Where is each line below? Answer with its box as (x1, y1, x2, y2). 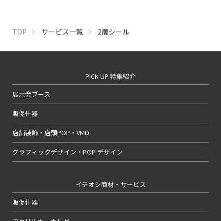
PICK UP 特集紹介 (85, 71, 136, 81)
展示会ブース (12, 89, 50, 99)
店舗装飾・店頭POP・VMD (12, 127, 89, 137)
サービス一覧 (41, 26, 83, 37)
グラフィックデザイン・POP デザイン (12, 147, 123, 156)
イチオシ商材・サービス (75, 179, 146, 189)
